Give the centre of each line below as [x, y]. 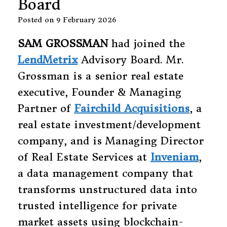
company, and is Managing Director [111, 141]
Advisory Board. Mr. [131, 60]
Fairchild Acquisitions [132, 108]
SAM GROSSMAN [63, 43]
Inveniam [175, 157]
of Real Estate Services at [84, 157]
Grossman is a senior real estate [101, 76]
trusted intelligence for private [97, 205]
